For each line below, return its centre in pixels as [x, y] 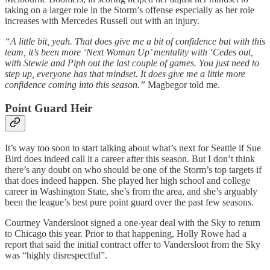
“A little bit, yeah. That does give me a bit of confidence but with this [135, 42]
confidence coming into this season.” [75, 85]
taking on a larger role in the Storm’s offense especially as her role [130, 10]
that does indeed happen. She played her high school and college [127, 180]
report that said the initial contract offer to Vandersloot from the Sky [133, 244]
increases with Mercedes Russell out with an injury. [102, 21]
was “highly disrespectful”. [56, 255]
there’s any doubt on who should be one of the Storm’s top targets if [133, 169]
